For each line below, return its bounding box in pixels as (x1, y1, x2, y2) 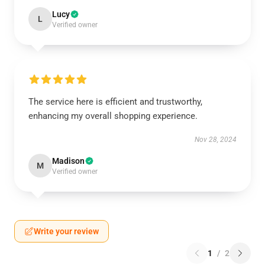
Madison (52, 156, 85, 166)
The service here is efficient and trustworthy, (28, 96, 202, 107)
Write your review (34, 227, 99, 236)
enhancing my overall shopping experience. (28, 111, 198, 121)
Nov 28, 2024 (195, 135, 237, 144)
